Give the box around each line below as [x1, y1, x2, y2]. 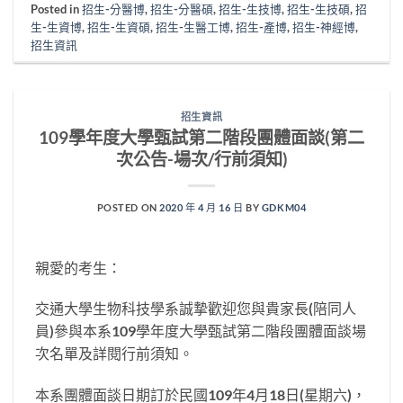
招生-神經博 [292, 20, 356, 35]
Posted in [31, 2, 83, 17]
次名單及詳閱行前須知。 [35, 345, 193, 363]
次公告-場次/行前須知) [115, 148, 288, 169]
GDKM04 [261, 201, 307, 213]
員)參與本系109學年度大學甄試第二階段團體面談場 [35, 322, 366, 340]
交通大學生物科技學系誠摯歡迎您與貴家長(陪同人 [35, 300, 356, 318]
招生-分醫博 [82, 2, 146, 17]
